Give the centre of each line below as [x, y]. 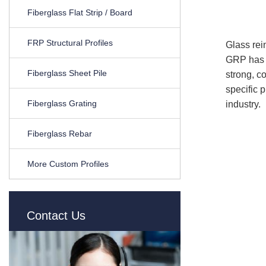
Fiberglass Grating [62, 103]
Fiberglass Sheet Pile [67, 73]
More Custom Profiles [68, 164]
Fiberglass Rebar [60, 134]
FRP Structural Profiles [70, 43]
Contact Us [56, 216]
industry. [243, 104]
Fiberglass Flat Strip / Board [80, 12]
